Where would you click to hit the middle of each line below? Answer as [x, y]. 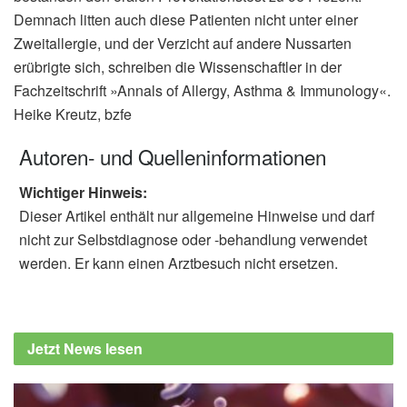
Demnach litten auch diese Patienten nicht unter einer [186, 19]
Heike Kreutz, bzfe [73, 114]
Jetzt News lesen [85, 348]
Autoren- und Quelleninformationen [173, 157]
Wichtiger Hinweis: [83, 192]
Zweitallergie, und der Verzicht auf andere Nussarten [183, 43]
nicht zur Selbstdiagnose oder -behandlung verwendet [193, 239]
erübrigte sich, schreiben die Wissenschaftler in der [178, 66]
